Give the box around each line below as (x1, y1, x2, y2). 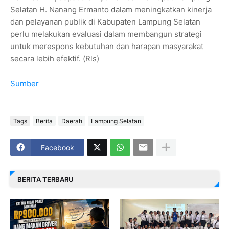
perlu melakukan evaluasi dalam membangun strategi (10, 29, 202, 39)
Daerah (61, 117, 82, 125)
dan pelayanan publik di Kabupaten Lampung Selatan (10, 17, 200, 27)
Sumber (10, 79, 39, 89)
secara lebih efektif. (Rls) (10, 54, 99, 64)
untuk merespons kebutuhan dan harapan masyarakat (10, 41, 203, 52)
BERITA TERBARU (17, 175, 74, 184)
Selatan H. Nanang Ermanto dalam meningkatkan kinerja (10, 5, 212, 15)
